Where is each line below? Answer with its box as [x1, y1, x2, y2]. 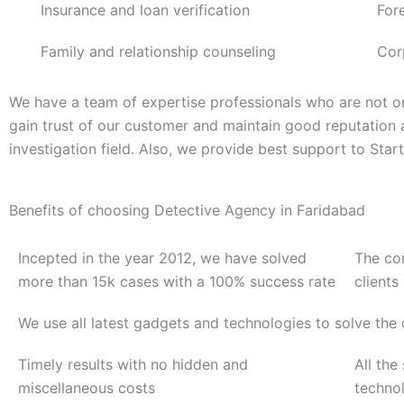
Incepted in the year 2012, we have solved [18, 249, 307, 268]
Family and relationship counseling [41, 41, 276, 60]
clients [354, 272, 399, 291]
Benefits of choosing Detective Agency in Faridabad [9, 201, 365, 220]
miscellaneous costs [18, 379, 155, 398]
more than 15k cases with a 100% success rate [18, 272, 335, 291]
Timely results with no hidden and [18, 355, 248, 374]
